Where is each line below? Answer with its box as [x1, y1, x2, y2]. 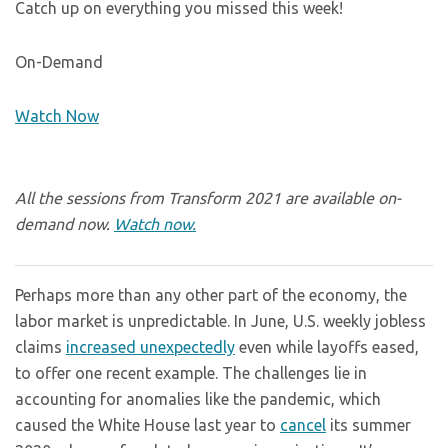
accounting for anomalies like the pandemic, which [15, 390, 381, 408]
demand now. [15, 215, 114, 233]
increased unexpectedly [66, 338, 235, 356]
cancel [280, 416, 326, 434]
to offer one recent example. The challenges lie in [15, 364, 367, 382]
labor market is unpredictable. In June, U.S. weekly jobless [15, 312, 426, 330]
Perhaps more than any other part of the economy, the [15, 286, 407, 304]
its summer [326, 416, 411, 434]
